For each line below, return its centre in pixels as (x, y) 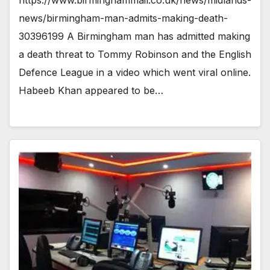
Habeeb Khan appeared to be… (91, 90)
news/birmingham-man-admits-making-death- (123, 18)
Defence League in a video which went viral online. (135, 72)
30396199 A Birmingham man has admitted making (134, 36)
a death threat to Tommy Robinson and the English (135, 54)
